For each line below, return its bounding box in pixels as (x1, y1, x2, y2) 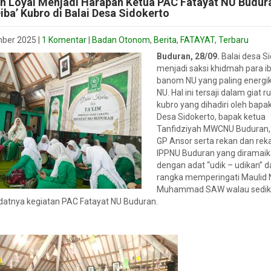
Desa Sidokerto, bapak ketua (157, 112, 266, 122)
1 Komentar (42, 35, 87, 45)
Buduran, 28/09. (157, 51, 221, 61)
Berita (154, 35, 177, 45)
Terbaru (218, 35, 249, 45)
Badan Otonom (92, 35, 150, 45)
